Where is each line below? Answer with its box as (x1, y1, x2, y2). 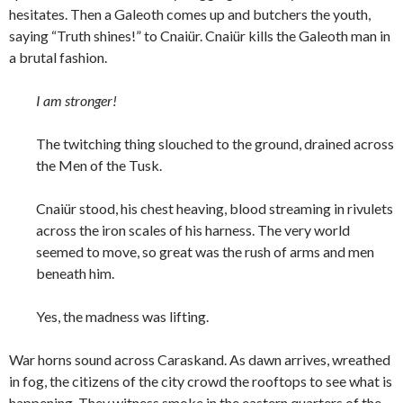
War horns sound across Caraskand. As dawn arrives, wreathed (9, 351, 390, 369)
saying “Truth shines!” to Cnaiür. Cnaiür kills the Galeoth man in (9, 27, 390, 45)
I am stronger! (36, 92, 117, 110)
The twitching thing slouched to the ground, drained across (36, 135, 394, 153)
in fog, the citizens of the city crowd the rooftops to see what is (9, 372, 392, 390)
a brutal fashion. (9, 49, 107, 67)
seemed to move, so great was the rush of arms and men (36, 243, 374, 261)
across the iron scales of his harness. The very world (36, 221, 350, 239)
